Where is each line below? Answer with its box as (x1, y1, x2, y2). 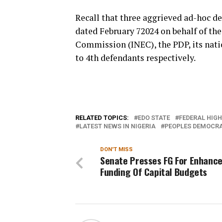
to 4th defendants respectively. (75, 52, 196, 63)
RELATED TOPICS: (75, 114, 129, 121)
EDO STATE (138, 114, 170, 121)
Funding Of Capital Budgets (100, 165, 208, 179)
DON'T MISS (100, 146, 133, 153)
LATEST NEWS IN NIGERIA (79, 122, 156, 130)
